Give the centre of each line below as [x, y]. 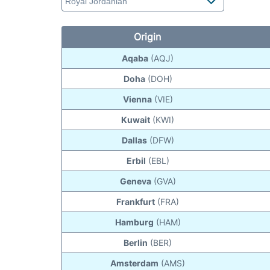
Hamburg [134, 222]
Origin [147, 37]
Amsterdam [135, 263]
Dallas [134, 140]
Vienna [137, 99]
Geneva [135, 181]
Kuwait [136, 120]
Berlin [136, 243]
